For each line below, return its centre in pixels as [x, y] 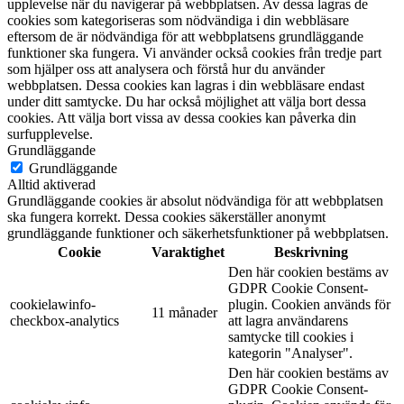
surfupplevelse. [50, 133]
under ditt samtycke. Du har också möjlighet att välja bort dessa [187, 101]
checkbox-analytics [64, 320]
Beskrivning [311, 252]
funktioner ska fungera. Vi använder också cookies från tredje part [194, 52]
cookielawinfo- [53, 304]
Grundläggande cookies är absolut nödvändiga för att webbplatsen [195, 200]
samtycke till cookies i [291, 336]
